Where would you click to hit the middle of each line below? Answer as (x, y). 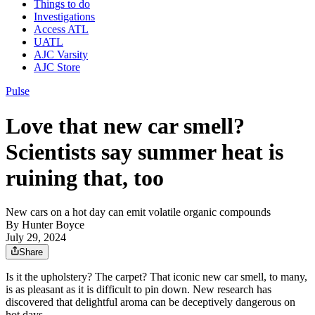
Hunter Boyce (53, 225)
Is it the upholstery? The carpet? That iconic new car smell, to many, (156, 277)
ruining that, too (85, 178)
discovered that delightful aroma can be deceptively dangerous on (150, 302)
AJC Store (57, 67)
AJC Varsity (61, 55)
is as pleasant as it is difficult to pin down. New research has (139, 290)
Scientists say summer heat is (144, 152)
